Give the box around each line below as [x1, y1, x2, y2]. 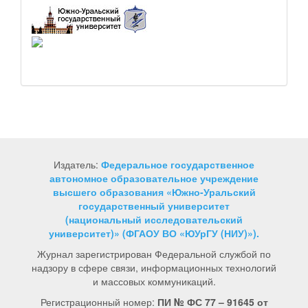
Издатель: [54, 157, 98, 172]
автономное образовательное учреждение [49, 171, 258, 186]
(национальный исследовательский [65, 212, 243, 227]
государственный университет [78, 199, 230, 213]
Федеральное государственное [101, 157, 254, 172]
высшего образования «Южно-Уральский [52, 185, 256, 199]
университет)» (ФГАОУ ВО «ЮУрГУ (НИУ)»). [49, 226, 259, 241]
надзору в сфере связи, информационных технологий [32, 261, 276, 275]
